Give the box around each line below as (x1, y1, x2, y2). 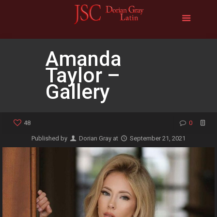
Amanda (46, 47, 122, 71)
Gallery (46, 80, 110, 104)
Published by (31, 135, 69, 142)
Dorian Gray (79, 135, 111, 142)
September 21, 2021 (130, 135, 186, 142)
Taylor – (46, 63, 120, 87)
